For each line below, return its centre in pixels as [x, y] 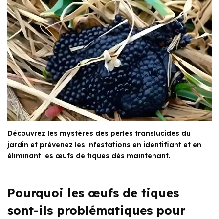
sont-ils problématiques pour [96, 210]
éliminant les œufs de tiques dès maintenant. [89, 156]
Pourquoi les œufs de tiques [93, 192]
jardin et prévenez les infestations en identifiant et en [104, 144]
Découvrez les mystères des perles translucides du [99, 133]
